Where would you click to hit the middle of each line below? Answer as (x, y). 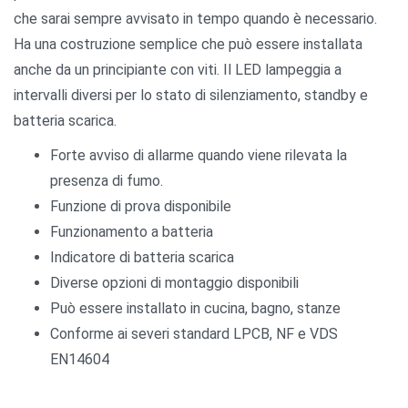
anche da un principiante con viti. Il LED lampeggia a (178, 69)
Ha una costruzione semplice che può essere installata (188, 44)
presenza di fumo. (107, 180)
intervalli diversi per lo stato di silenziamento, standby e (191, 95)
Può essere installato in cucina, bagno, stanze (195, 308)
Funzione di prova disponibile (141, 206)
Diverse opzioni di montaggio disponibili (174, 282)
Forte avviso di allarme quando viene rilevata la (199, 155)
